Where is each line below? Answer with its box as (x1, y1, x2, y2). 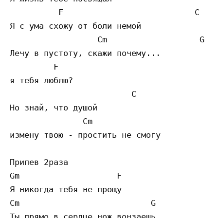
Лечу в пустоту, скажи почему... (10, 48, 165, 58)
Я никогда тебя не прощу (10, 184, 122, 195)
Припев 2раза (10, 157, 68, 167)
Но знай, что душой (10, 103, 102, 113)
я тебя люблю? (10, 75, 73, 86)
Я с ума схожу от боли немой (10, 21, 141, 31)
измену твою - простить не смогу (10, 130, 161, 140)
